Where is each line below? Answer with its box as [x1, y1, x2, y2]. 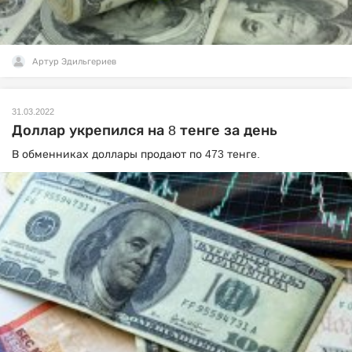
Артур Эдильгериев [32, 57, 116, 66]
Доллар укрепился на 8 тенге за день [12, 123, 277, 138]
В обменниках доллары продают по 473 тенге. [12, 148, 263, 160]
